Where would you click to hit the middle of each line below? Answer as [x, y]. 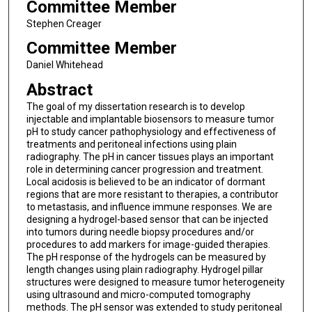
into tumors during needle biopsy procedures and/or [140, 232]
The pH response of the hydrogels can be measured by [146, 257]
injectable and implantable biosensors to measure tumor [150, 119]
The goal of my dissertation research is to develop [135, 106]
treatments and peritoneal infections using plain [131, 144]
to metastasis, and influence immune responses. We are [149, 206]
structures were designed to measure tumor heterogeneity [155, 282]
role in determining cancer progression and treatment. [145, 169]
